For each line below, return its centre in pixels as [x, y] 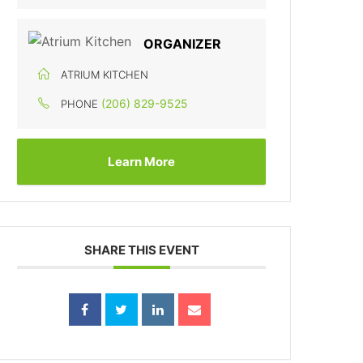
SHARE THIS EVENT [141, 250]
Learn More [142, 162]
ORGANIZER [183, 44]
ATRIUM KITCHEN [105, 75]
